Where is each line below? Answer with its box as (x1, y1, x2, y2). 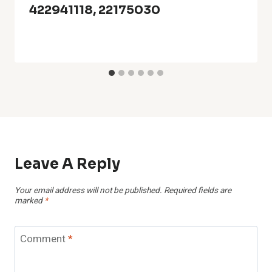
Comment (19, 231, 68, 247)
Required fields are (164, 184, 231, 197)
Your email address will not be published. (15, 184, 162, 197)
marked (15, 194, 44, 207)
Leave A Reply (15, 155, 120, 174)
